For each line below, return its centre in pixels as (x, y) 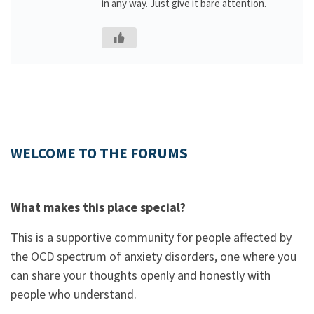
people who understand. (74, 294)
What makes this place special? (98, 207)
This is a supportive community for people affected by (151, 237)
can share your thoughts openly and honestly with (141, 275)
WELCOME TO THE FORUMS (99, 153)
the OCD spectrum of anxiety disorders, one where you (153, 256)
